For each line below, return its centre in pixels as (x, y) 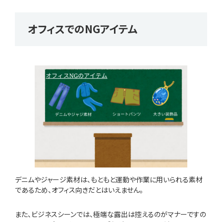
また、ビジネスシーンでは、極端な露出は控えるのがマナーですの (111, 214)
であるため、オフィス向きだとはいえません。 (79, 190)
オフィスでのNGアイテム (83, 29)
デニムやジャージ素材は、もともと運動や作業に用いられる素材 (109, 179)
